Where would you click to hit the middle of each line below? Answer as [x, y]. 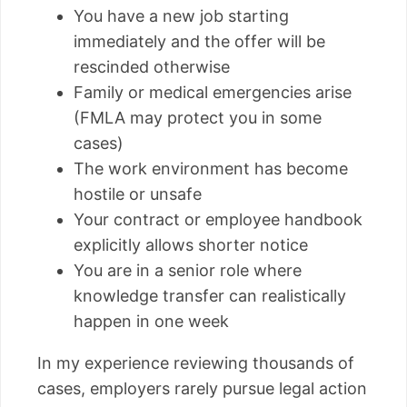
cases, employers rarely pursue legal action [202, 388]
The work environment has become [211, 168]
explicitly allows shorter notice [191, 244]
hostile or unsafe [138, 194]
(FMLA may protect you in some [198, 117]
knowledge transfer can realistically [210, 295]
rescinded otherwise [152, 66]
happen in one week [151, 321]
